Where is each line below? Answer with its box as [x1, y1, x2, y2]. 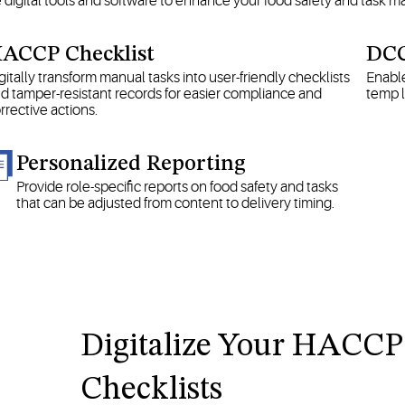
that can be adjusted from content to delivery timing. [15, 194, 334, 212]
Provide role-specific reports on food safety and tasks [15, 178, 338, 195]
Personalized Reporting [15, 153, 246, 175]
